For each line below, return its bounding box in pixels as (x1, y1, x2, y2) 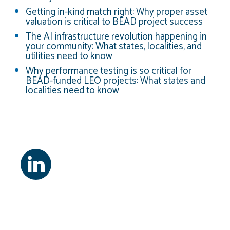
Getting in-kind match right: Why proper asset (26, 4, 207, 20)
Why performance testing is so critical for (26, 63, 191, 79)
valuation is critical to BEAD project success (26, 13, 203, 30)
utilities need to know (26, 48, 112, 64)
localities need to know (26, 82, 119, 99)
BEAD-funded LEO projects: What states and (26, 72, 205, 89)
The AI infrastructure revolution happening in (26, 28, 207, 45)
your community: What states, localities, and (26, 38, 202, 54)
